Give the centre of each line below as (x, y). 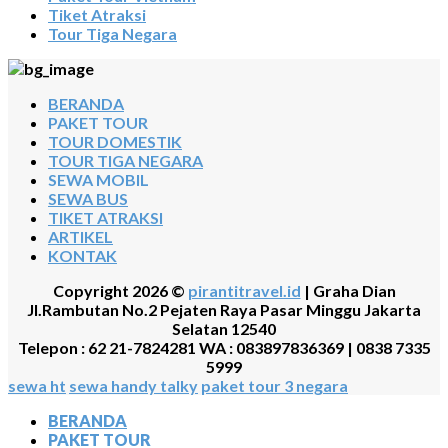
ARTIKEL (80, 236)
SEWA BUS (88, 198)
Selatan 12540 (224, 328)
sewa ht (37, 385)
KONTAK (82, 255)
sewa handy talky (133, 385)
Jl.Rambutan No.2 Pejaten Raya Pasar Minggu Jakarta (224, 309)
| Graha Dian (348, 290)
